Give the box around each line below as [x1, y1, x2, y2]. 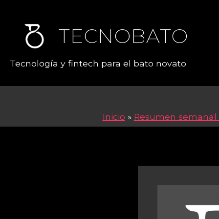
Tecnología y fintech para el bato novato [10, 58, 186, 69]
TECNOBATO [59, 24, 189, 48]
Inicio [102, 111, 125, 122]
